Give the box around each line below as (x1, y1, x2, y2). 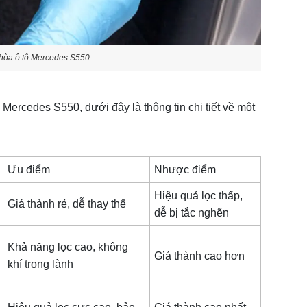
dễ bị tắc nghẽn (154, 207, 230, 219)
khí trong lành (8, 258, 74, 271)
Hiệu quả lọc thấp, (154, 190, 243, 202)
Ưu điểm (8, 164, 51, 176)
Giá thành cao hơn (154, 250, 245, 262)
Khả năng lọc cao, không (8, 241, 129, 254)
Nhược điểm (154, 164, 217, 176)
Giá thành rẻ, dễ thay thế (8, 198, 127, 210)
